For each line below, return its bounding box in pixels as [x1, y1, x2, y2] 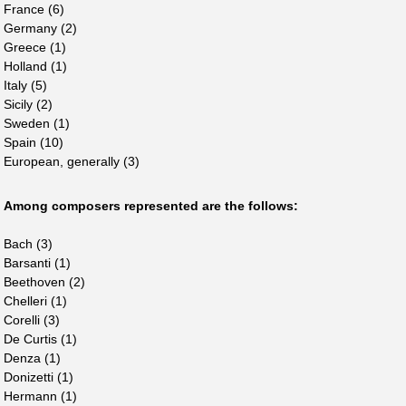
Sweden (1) [4, 115, 70, 130]
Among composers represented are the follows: [4, 198, 298, 213]
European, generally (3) [4, 153, 140, 169]
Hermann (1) [4, 388, 77, 403]
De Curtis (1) [4, 331, 77, 346]
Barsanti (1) [4, 255, 71, 270]
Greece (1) [4, 39, 66, 54]
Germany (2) [4, 20, 77, 35]
